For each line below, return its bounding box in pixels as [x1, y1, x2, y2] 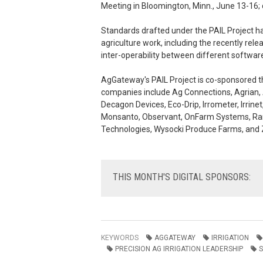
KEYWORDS [101, 234, 140, 242]
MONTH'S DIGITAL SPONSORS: [134, 171, 251, 183]
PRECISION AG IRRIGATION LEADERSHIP [115, 245, 243, 253]
